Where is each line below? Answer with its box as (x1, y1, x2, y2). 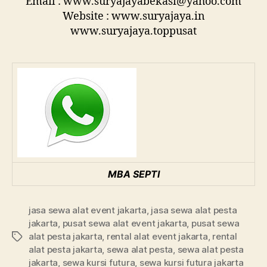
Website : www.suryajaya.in (62, 10, 205, 24)
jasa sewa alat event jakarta (29, 204, 147, 216)
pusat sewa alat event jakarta (62, 218, 187, 229)
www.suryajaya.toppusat (70, 24, 197, 39)
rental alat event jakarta (106, 231, 208, 243)
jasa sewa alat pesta (151, 204, 237, 216)
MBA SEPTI (107, 168, 160, 181)
